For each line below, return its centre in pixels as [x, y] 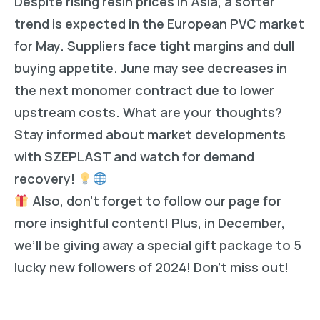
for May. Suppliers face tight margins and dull [154, 46]
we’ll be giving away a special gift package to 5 [158, 245]
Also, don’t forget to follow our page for [155, 201]
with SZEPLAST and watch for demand [134, 157]
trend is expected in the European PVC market [159, 24]
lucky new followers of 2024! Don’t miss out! [151, 267]
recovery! [46, 179]
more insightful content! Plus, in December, [150, 223]
